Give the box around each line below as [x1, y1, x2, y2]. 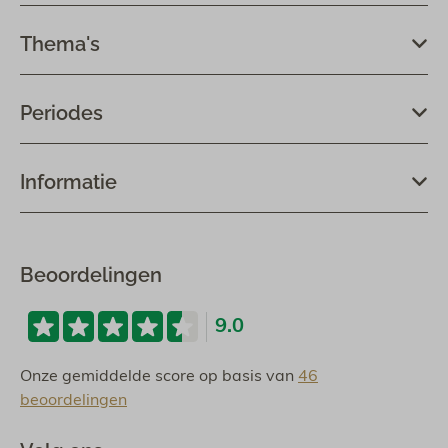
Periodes [20, 100, 103, 125]
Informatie [20, 169, 117, 194]
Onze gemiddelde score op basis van [20, 368, 298, 385]
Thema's [20, 31, 100, 56]
